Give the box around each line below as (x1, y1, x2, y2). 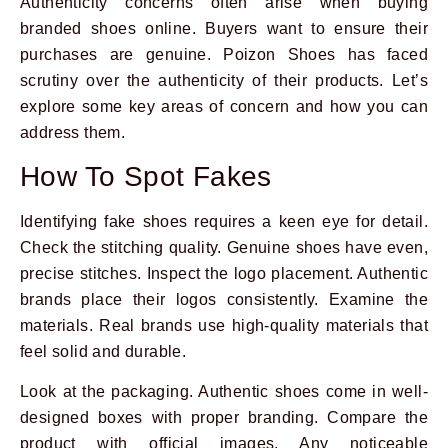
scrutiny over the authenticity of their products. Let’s (20, 71, 428, 89)
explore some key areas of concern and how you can (20, 97, 428, 115)
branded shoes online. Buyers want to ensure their (20, 19, 428, 37)
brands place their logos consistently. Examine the (20, 290, 428, 308)
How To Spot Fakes (20, 160, 272, 192)
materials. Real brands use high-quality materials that (20, 316, 428, 334)
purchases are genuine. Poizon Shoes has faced (20, 45, 428, 63)
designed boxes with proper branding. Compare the (20, 409, 428, 427)
